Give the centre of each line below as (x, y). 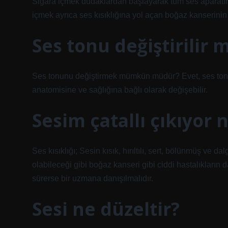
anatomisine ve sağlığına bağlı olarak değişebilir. (120, 90)
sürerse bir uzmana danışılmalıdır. (93, 178)
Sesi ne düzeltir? (106, 209)
